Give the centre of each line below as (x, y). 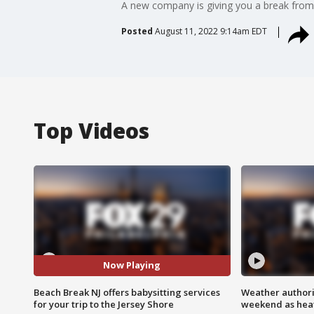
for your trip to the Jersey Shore (104, 304)
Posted (137, 31)
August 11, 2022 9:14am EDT (211, 31)
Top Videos (91, 130)
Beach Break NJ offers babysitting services (127, 292)
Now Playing (132, 265)
